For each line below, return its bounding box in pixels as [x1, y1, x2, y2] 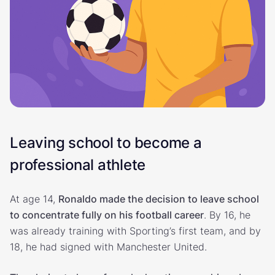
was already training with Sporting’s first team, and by [10, 224, 261, 237]
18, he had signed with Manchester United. [10, 240, 207, 253]
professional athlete [10, 155, 146, 174]
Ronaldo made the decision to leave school [58, 192, 259, 205]
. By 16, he [204, 208, 250, 221]
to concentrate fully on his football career [10, 208, 204, 221]
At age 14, [10, 192, 58, 205]
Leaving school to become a [10, 133, 202, 152]
